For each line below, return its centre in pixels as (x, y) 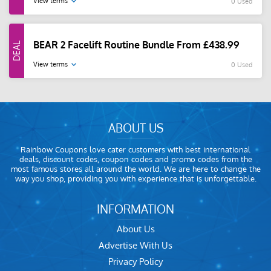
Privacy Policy (135, 262)
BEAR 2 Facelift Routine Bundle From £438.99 (136, 45)
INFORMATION (135, 209)
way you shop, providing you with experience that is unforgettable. (135, 179)
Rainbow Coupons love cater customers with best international (135, 150)
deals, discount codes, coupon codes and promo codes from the (135, 159)
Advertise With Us (135, 246)
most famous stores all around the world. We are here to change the (135, 169)
